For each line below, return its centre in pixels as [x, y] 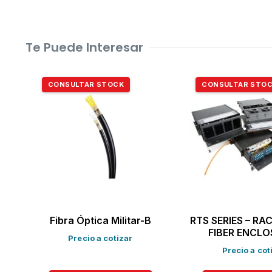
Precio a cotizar [100, 239]
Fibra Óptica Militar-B [100, 221]
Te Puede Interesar [84, 47]
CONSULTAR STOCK [86, 84]
